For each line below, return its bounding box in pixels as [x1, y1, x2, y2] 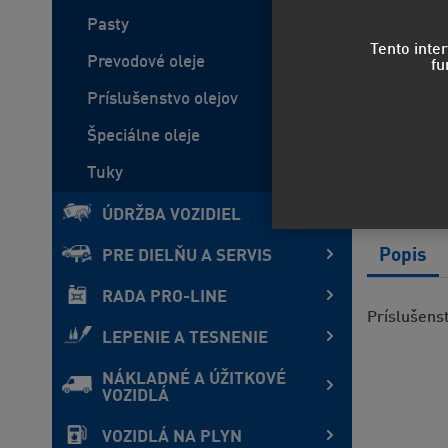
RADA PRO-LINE [102, 289, 227, 306]
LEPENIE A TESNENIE [102, 330, 268, 347]
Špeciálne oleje [87, 128, 200, 145]
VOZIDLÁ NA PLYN [102, 429, 242, 446]
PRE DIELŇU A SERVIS [102, 248, 272, 265]
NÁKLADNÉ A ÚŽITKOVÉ [102, 371, 286, 388]
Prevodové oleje [87, 54, 205, 71]
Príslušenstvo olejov [87, 91, 238, 108]
